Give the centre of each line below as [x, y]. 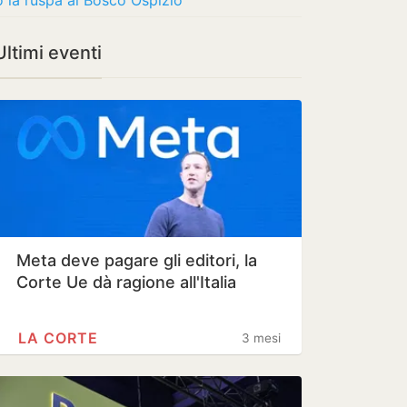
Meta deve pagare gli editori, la [137, 260]
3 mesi [261, 338]
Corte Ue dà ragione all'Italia [126, 282]
